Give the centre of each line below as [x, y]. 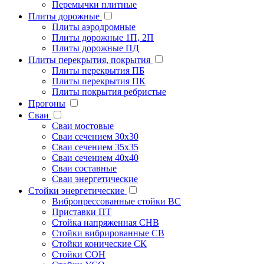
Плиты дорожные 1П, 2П [103, 37]
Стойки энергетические [77, 190]
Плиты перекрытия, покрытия [90, 60]
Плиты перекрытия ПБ [98, 70]
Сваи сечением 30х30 [95, 136]
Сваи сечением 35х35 [95, 147]
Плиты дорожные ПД [95, 48]
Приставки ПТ [82, 212]
